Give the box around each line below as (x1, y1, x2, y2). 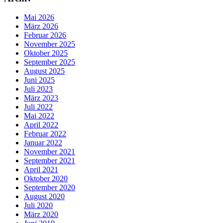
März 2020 (24, 210, 58, 219)
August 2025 (24, 67, 65, 76)
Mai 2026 (24, 13, 54, 22)
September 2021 (24, 156, 75, 165)
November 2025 (24, 40, 75, 49)
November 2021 (24, 147, 75, 156)
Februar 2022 (24, 129, 66, 138)
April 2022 (24, 120, 58, 129)
